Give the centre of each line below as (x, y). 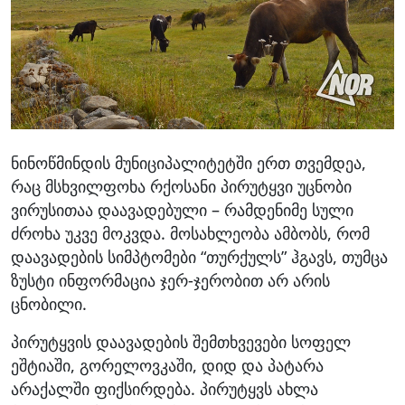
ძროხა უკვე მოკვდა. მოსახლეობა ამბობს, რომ (190, 233)
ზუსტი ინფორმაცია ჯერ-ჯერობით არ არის (170, 280)
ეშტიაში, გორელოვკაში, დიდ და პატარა (167, 365)
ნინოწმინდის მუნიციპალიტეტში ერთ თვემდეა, (188, 162)
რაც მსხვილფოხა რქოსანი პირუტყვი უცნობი (181, 186)
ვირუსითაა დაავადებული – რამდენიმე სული (182, 209)
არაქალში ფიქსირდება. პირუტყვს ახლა (165, 388)
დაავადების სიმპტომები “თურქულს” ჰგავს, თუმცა (199, 256)
